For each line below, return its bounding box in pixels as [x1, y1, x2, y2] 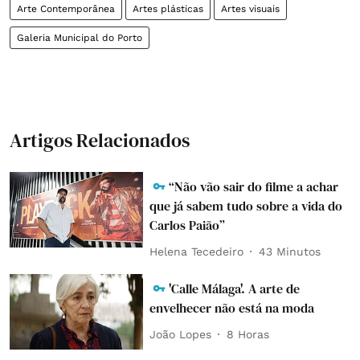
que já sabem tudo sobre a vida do [149, 197, 343, 215]
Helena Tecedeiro [149, 244, 244, 258]
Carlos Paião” [149, 216, 226, 234]
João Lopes [149, 327, 212, 341]
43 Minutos [259, 244, 321, 258]
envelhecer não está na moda [149, 299, 315, 317]
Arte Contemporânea [17, 3, 115, 14]
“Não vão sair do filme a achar [169, 178, 339, 195]
